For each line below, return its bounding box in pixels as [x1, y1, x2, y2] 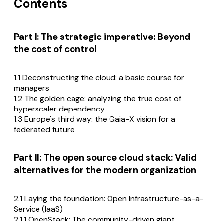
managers [14, 82, 49, 93]
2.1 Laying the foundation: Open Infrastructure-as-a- [14, 193, 204, 204]
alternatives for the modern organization [14, 164, 196, 177]
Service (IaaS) [14, 204, 63, 215]
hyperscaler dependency [14, 103, 105, 114]
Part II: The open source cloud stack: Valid [14, 151, 197, 164]
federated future [14, 124, 74, 135]
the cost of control [14, 42, 97, 55]
